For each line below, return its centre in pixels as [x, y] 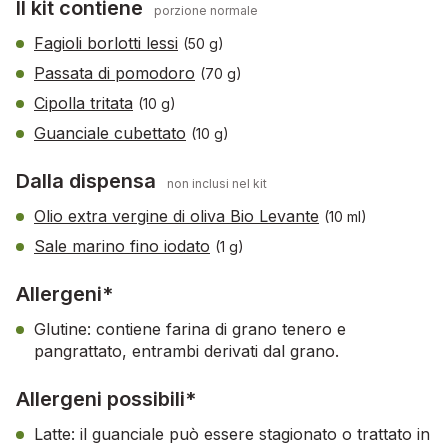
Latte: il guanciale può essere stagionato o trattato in [232, 434]
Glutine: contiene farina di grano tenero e [190, 329]
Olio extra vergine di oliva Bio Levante [176, 216]
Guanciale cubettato [110, 133]
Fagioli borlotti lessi [106, 43]
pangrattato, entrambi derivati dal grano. [186, 351]
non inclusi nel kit [217, 184]
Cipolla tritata [83, 103]
